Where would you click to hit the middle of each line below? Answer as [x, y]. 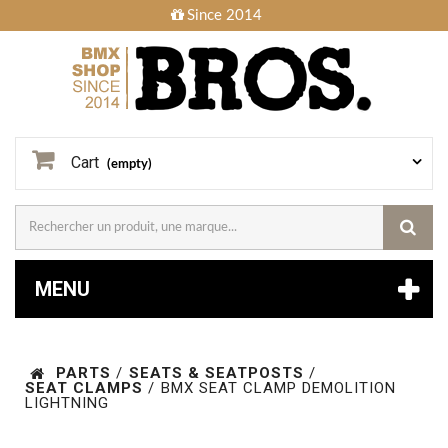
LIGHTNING [67, 403]
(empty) [129, 164]
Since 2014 [224, 15]
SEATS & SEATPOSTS [216, 373]
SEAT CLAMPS [84, 388]
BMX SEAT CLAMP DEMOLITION [278, 388]
